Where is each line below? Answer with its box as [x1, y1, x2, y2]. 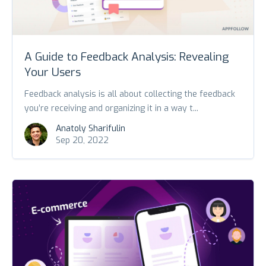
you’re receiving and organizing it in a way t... [24, 103, 198, 115]
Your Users [24, 65, 81, 80]
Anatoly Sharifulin [56, 123, 125, 135]
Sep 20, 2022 [56, 135, 109, 147]
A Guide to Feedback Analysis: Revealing [24, 49, 229, 65]
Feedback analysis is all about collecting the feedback [24, 88, 235, 100]
